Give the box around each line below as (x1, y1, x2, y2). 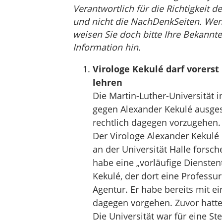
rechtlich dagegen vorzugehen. (92, 116, 221, 128)
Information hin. (72, 41, 141, 53)
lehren (92, 76, 122, 88)
